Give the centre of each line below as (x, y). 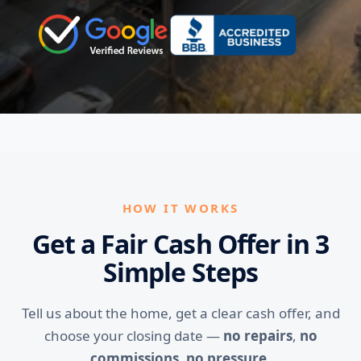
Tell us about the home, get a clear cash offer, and (180, 313)
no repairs (257, 336)
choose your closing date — (133, 336)
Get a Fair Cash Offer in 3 (180, 244)
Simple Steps (180, 272)
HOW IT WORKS (180, 208)
